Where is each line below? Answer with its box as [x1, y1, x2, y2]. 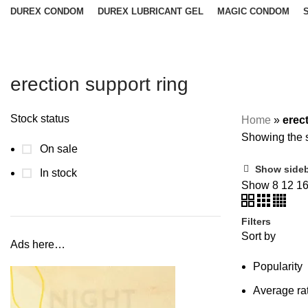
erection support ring [10, 74, 188, 95]
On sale [37, 143, 78, 155]
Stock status [10, 113, 69, 124]
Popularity [253, 261, 302, 272]
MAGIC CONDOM [217, 6, 289, 16]
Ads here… [10, 239, 65, 250]
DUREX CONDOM [10, 6, 84, 16]
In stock [37, 167, 77, 179]
